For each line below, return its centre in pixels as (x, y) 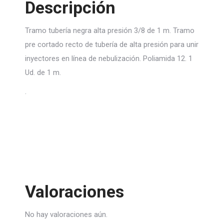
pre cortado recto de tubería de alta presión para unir (112, 44)
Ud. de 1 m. (43, 72)
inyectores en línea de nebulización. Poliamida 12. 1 (109, 58)
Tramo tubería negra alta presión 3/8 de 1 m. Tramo (110, 30)
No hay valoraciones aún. (66, 214)
